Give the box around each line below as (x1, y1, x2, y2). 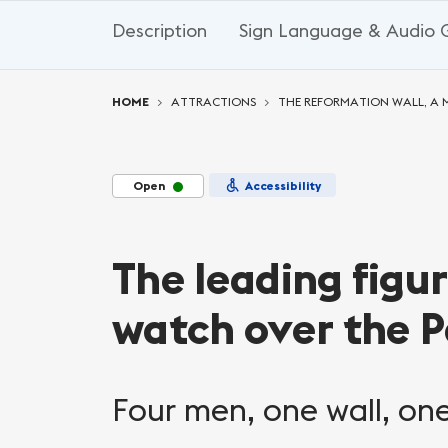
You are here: (111, 69, 214, 89)
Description (112, 18, 207, 42)
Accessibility (245, 178, 321, 193)
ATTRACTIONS (171, 94, 256, 109)
